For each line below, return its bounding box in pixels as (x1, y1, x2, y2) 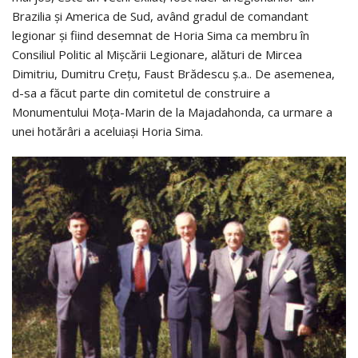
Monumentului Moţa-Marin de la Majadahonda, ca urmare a (12, 103, 332, 120)
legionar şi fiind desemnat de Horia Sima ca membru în (12, 26, 309, 43)
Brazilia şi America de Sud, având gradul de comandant (12, 7, 308, 24)
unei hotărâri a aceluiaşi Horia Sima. (12, 122, 203, 139)
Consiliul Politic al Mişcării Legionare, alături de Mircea (12, 46, 302, 62)
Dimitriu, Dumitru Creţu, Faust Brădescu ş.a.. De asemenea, (12, 65, 335, 82)
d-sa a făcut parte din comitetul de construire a (12, 84, 270, 101)
